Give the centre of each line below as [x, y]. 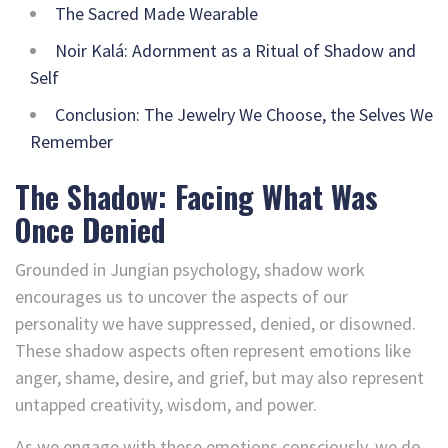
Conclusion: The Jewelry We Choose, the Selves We [244, 114]
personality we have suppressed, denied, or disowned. [215, 323]
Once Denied [90, 229]
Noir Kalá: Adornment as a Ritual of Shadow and [235, 50]
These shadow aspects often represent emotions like [213, 350]
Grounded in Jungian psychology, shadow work [190, 269]
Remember [71, 141]
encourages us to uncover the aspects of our [181, 296]
